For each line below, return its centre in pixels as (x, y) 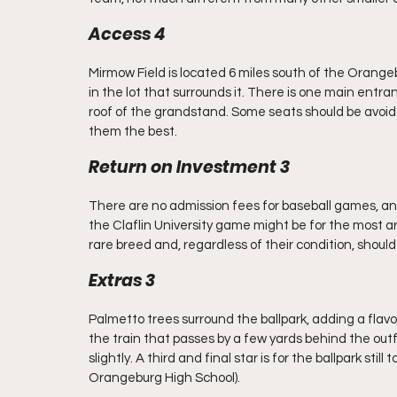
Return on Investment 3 (189, 167)
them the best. (133, 132)
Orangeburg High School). (164, 378)
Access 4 (127, 34)
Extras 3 (122, 280)
